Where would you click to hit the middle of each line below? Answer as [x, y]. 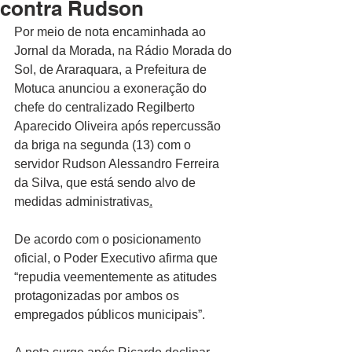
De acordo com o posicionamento [109, 239]
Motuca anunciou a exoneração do [112, 88]
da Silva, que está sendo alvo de [106, 183]
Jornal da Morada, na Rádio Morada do [125, 51]
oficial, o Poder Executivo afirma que [117, 258]
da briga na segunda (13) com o [104, 145]
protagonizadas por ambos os [98, 296]
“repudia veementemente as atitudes [117, 277]
